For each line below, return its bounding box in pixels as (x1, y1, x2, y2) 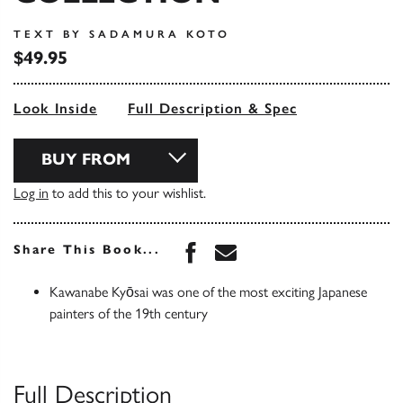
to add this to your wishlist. (49, 184, 206, 202)
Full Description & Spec (128, 100, 297, 118)
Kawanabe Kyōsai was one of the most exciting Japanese (49, 283, 367, 301)
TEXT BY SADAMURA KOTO (13, 28, 230, 41)
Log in (13, 184, 49, 202)
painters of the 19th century (49, 305, 208, 323)
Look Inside (13, 100, 97, 118)
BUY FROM (41, 149, 130, 170)
